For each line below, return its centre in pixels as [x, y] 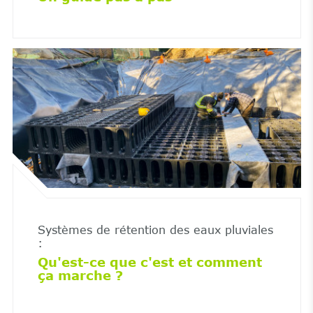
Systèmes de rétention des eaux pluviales [155, 230]
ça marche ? [80, 275]
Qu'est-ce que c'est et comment [150, 262]
